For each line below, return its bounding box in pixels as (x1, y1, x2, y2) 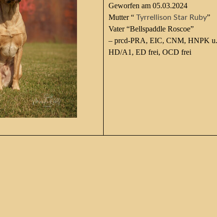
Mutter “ (108, 13, 136, 21)
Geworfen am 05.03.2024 (108, 1, 187, 10)
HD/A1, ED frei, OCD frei (108, 48, 191, 56)
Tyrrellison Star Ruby (136, 14, 207, 21)
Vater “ (108, 25, 130, 33)
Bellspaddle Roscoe (129, 25, 190, 33)
